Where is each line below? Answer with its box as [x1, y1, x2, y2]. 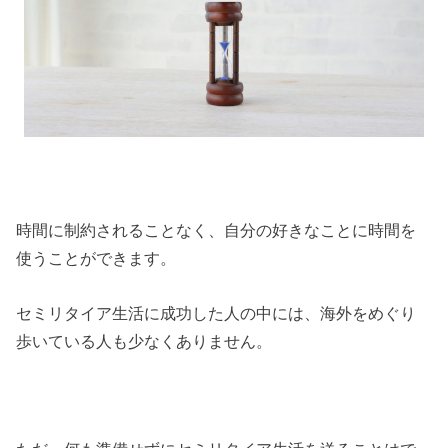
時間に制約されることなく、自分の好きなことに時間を [16, 221, 417, 240]
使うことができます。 [16, 249, 177, 268]
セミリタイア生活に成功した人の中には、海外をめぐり [16, 303, 417, 322]
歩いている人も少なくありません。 [16, 331, 273, 350]
